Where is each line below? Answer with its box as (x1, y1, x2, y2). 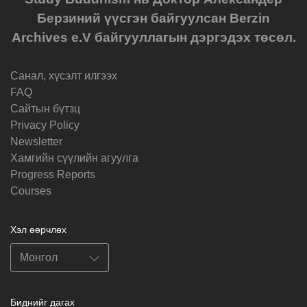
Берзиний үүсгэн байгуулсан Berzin (37, 10, 270, 25)
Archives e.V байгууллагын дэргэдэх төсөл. (11, 29, 296, 45)
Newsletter (10, 135, 62, 147)
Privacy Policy (10, 119, 79, 131)
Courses (10, 184, 51, 197)
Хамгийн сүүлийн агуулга (10, 151, 138, 164)
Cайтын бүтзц (10, 102, 80, 114)
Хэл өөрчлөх (10, 223, 66, 235)
